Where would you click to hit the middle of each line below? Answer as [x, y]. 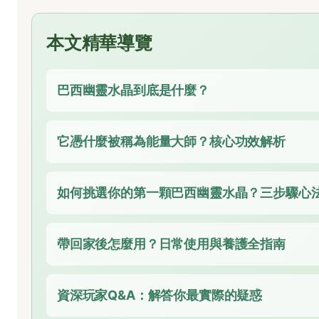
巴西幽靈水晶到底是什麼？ [133, 90]
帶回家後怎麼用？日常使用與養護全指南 [171, 244]
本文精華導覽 [99, 43]
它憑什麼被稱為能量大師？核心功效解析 [171, 142]
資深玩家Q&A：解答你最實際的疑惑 [160, 296]
